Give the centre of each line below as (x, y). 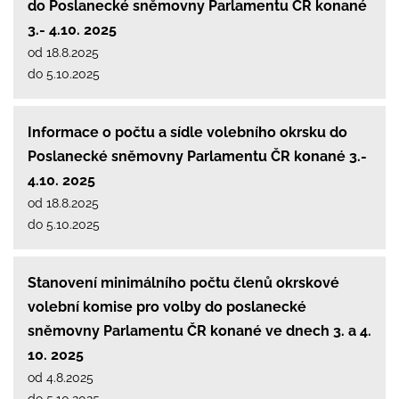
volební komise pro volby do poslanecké (167, 306)
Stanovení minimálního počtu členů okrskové (183, 282)
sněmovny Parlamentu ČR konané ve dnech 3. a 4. (199, 330)
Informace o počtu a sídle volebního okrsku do (187, 132)
